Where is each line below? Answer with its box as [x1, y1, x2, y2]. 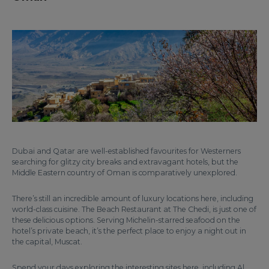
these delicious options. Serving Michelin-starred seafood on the [12, 216, 240, 225]
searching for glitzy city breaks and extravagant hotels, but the [12, 157, 238, 166]
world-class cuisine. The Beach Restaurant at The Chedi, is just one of [12, 205, 256, 214]
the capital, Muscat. [12, 237, 84, 246]
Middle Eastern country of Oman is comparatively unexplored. [12, 168, 237, 177]
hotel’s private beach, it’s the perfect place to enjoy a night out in [12, 226, 246, 235]
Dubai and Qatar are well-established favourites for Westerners [12, 147, 241, 156]
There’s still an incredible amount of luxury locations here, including [12, 194, 253, 203]
